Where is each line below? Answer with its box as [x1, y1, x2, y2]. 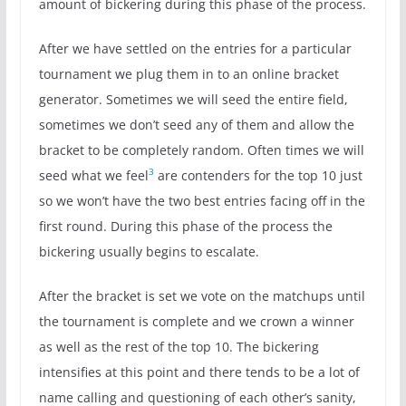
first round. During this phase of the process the [38, 217, 333, 235]
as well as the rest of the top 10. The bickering [38, 337, 319, 355]
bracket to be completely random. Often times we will [38, 140, 364, 159]
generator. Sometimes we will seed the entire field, [38, 90, 348, 108]
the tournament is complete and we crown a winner [38, 312, 354, 330]
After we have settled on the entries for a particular [38, 39, 352, 57]
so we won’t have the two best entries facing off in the [38, 191, 365, 209]
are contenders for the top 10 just [153, 166, 362, 184]
